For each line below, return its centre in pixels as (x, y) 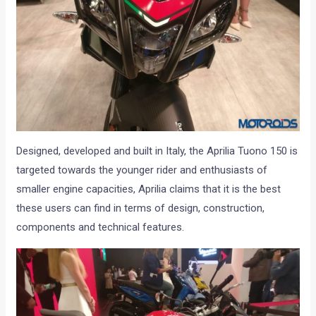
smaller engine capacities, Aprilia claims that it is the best (149, 189)
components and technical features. (101, 227)
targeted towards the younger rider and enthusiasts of (142, 170)
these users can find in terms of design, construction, (141, 208)
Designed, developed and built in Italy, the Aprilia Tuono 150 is (157, 151)
